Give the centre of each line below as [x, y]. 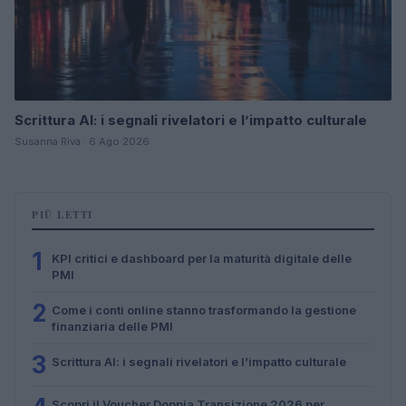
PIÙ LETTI [63, 214]
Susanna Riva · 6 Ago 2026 [82, 141]
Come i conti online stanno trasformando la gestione [204, 309]
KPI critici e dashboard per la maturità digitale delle [202, 258]
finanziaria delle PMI [112, 326]
